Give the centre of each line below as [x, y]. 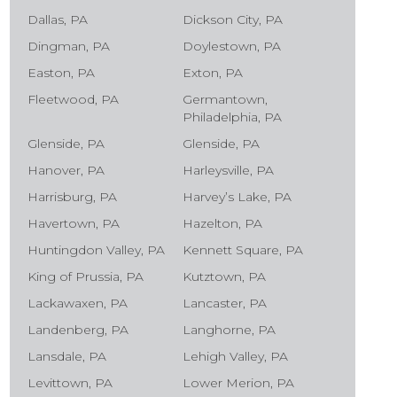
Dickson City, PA [233, 19]
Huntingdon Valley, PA [97, 249]
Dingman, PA [69, 46]
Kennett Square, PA [243, 249]
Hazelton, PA [222, 223]
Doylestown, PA [232, 46]
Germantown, [225, 99]
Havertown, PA [74, 223]
